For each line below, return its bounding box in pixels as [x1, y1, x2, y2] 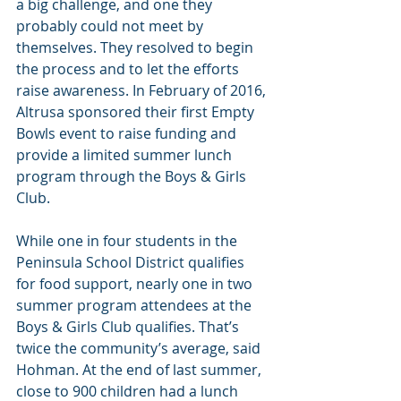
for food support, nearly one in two [16, 273, 256, 294]
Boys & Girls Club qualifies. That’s [16, 316, 243, 337]
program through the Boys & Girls [16, 166, 250, 186]
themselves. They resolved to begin [16, 37, 257, 57]
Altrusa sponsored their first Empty [16, 101, 258, 122]
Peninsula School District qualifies [16, 252, 248, 272]
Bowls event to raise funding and [16, 123, 240, 143]
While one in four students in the [16, 230, 241, 251]
